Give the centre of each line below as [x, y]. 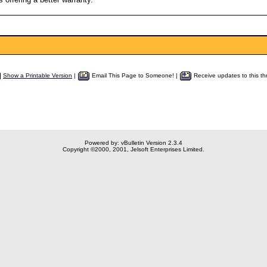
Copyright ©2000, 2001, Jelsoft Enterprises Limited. [133, 149]
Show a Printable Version [38, 76]
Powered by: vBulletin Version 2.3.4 [133, 143]
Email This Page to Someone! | [135, 76]
